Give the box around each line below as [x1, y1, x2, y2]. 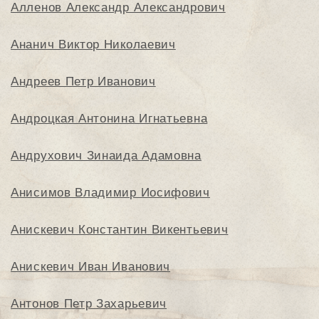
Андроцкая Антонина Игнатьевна [11, 111, 208, 125]
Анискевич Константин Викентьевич [11, 222, 229, 236]
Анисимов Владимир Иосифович [11, 185, 210, 199]
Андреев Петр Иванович [11, 74, 156, 88]
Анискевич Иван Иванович [11, 259, 171, 273]
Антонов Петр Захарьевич [11, 296, 167, 310]
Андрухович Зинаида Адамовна [11, 148, 202, 162]
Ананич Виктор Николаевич [11, 37, 176, 51]
